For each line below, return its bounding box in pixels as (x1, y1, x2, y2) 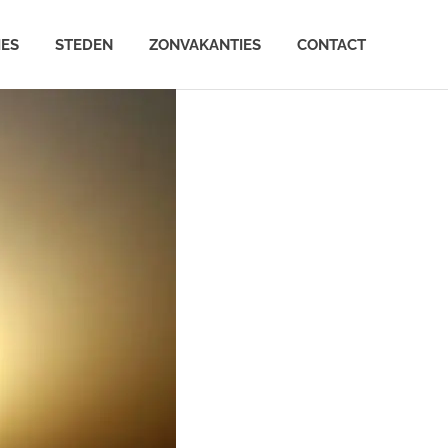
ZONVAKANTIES (149, 35, 261, 54)
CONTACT (297, 35, 366, 54)
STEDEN (55, 35, 113, 54)
